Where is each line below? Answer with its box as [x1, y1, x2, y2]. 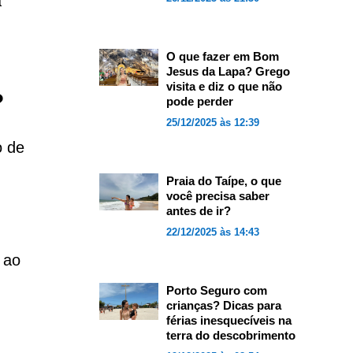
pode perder [165, 95, 233, 108]
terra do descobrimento [165, 329, 295, 342]
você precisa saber [165, 189, 269, 203]
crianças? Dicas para [165, 299, 281, 312]
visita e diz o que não [165, 80, 282, 93]
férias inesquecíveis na [165, 314, 292, 327]
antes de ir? [165, 204, 231, 217]
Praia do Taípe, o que [165, 174, 281, 188]
